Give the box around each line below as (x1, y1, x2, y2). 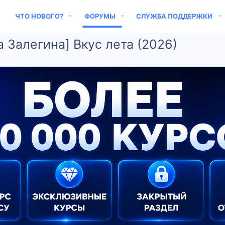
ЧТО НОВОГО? (15, 12, 63, 20)
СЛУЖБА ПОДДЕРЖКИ (136, 12, 213, 20)
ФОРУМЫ (84, 12, 116, 20)
